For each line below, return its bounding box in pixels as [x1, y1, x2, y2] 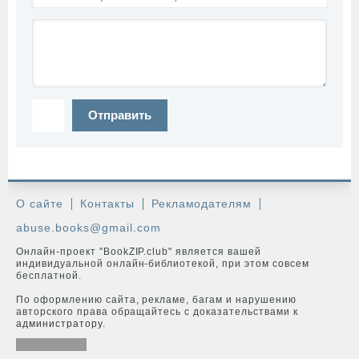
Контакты [79, 197, 135, 210]
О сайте [16, 197, 63, 210]
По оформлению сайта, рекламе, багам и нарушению [16, 294, 296, 305]
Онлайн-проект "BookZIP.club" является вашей [16, 246, 261, 257]
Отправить [88, 108, 151, 122]
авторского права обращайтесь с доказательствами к [16, 306, 298, 317]
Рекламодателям [151, 197, 252, 210]
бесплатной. [16, 270, 82, 281]
